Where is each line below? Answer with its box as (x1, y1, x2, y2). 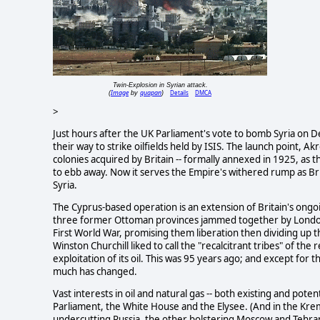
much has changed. (53, 265, 137, 279)
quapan (140, 87, 161, 97)
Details (170, 88, 189, 96)
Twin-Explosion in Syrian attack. (112, 81, 208, 89)
